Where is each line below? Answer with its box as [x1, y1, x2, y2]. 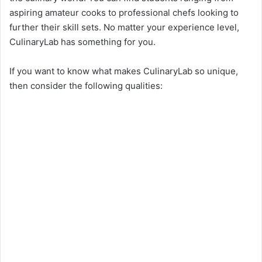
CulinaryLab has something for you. [9, 36, 156, 47]
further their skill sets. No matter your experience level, [9, 21, 239, 33]
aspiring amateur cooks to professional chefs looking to [9, 6, 239, 18]
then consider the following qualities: [9, 80, 163, 91]
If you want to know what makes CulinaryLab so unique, [9, 65, 238, 77]
